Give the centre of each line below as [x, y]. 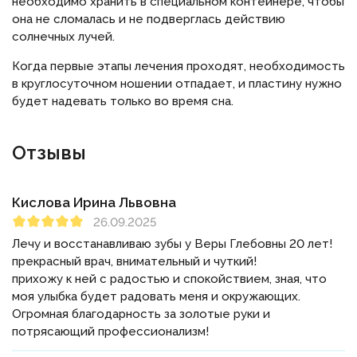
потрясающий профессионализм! [110, 332]
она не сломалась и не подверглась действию [149, 20]
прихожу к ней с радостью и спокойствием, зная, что [169, 279]
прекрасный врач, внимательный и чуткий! [134, 262]
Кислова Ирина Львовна [94, 203]
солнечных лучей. [65, 37]
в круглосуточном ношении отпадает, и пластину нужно [177, 84]
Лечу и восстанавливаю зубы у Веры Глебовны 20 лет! [172, 244]
